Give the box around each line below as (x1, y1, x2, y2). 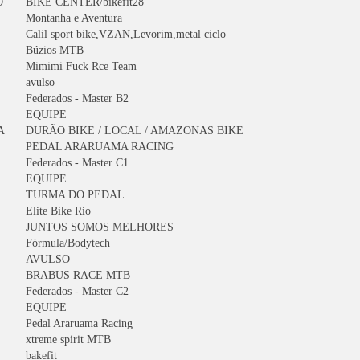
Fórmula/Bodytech (26, 237, 110, 249)
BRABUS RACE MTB (26, 269, 130, 281)
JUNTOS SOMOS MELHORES (26, 221, 174, 233)
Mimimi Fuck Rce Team (26, 60, 137, 72)
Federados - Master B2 (26, 92, 129, 104)
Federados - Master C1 (26, 157, 129, 169)
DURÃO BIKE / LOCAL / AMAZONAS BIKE (26, 125, 243, 137)
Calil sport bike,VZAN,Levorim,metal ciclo (26, 28, 226, 40)
